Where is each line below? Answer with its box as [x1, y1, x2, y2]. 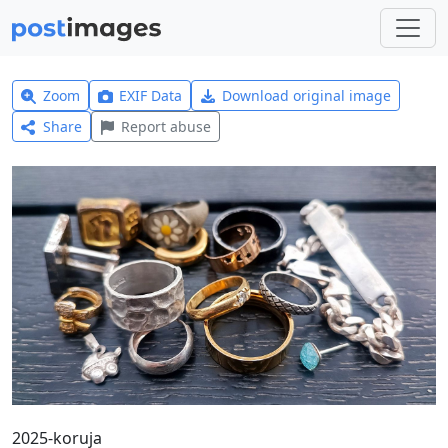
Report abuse [121, 117, 212, 136]
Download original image [221, 86, 391, 105]
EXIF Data [119, 86, 183, 105]
